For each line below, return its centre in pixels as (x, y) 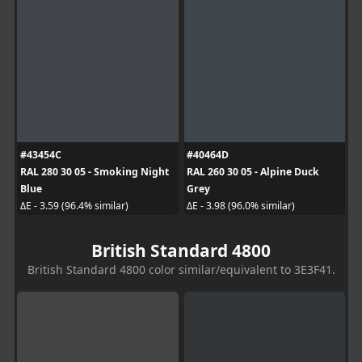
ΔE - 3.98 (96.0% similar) (241, 206)
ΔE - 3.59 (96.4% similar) (74, 206)
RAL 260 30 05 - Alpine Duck (253, 171)
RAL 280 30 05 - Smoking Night (94, 171)
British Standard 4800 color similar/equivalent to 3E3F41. (181, 269)
